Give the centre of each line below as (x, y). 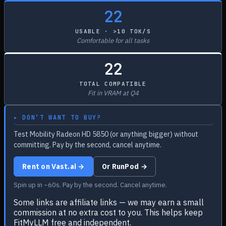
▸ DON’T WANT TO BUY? (58, 118)
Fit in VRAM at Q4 (113, 93)
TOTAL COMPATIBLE (113, 84)
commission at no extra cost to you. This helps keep (108, 212)
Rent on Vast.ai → (53, 166)
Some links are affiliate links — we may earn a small (109, 202)
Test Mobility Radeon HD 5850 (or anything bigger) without (106, 134)
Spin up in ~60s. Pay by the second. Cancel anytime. (90, 185)
